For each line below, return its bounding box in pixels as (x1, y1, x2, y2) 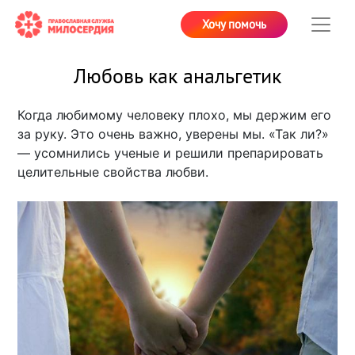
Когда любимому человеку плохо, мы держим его (17, 107, 332, 124)
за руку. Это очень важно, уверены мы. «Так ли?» (17, 126, 330, 143)
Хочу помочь (202, 17, 266, 32)
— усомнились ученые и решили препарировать (17, 145, 324, 162)
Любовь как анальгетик (74, 65, 281, 90)
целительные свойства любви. (17, 164, 209, 181)
